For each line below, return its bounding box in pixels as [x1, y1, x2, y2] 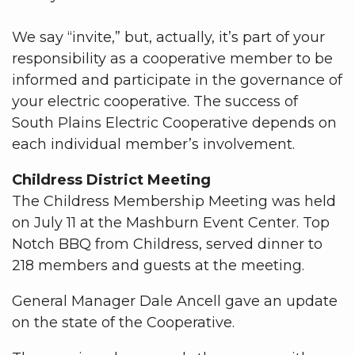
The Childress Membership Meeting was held [12, 192, 336, 210]
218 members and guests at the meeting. [12, 256, 304, 274]
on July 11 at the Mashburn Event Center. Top [12, 213, 330, 231]
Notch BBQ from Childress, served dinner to [12, 235, 323, 253]
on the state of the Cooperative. [12, 313, 235, 331]
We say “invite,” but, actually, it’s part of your [12, 28, 325, 46]
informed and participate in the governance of [12, 71, 342, 89]
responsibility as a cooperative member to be [12, 49, 333, 67]
